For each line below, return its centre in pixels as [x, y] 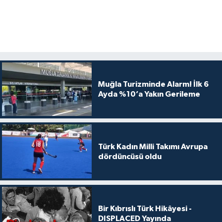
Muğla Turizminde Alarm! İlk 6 [153, 84]
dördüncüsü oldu [130, 156]
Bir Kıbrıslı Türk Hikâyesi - [145, 208]
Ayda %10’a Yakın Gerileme [149, 94]
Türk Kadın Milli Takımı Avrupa [153, 146]
